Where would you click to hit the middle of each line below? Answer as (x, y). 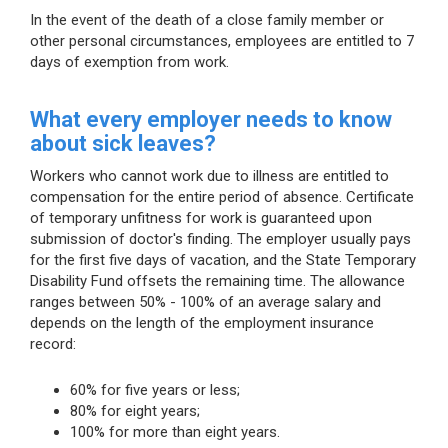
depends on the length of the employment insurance (202, 322)
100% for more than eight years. (175, 431)
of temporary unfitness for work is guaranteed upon (201, 217)
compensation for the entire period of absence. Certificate (222, 196)
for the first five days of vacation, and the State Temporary (223, 259)
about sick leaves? (123, 143)
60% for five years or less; (155, 389)
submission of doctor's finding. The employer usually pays (220, 238)
